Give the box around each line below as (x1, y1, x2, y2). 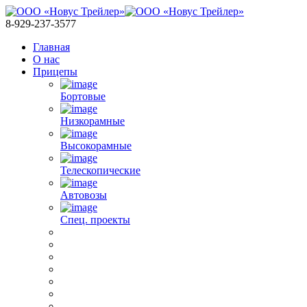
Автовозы (60, 189, 107, 201)
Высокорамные (60, 140, 132, 151)
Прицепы (33, 66, 77, 77)
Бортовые (60, 90, 106, 102)
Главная (33, 41, 70, 53)
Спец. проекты (60, 214, 130, 225)
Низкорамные (60, 115, 125, 127)
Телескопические (60, 164, 140, 176)
